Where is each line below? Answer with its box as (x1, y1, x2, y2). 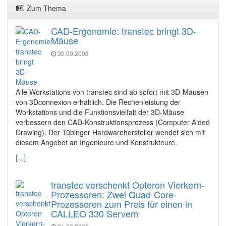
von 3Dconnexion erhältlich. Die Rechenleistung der (16, 97, 181, 107)
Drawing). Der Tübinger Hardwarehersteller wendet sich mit (16, 127, 205, 138)
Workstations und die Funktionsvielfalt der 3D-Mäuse (16, 107, 184, 118)
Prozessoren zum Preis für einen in (51, 197, 192, 211)
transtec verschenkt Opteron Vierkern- (51, 178, 204, 192)
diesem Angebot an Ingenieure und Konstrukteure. (16, 137, 177, 148)
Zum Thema (25, 3, 66, 14)
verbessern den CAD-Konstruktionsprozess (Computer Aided (16, 117, 210, 128)
